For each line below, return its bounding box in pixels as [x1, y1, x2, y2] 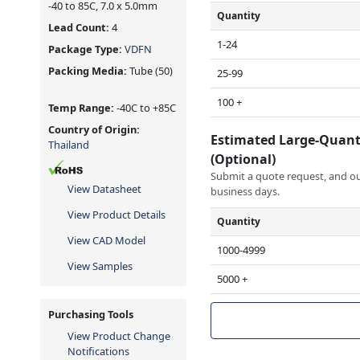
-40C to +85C [117, 100, 176, 115]
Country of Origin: [48, 121, 140, 137]
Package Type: [48, 41, 125, 56]
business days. [211, 183, 280, 198]
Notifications [67, 343, 129, 358]
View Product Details [67, 207, 166, 222]
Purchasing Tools [48, 306, 133, 321]
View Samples [67, 258, 133, 273]
